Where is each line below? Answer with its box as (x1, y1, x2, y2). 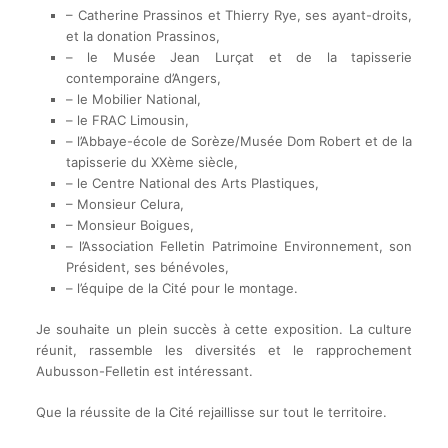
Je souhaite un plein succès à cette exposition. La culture (35, 321, 413, 338)
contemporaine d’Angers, (65, 70, 221, 87)
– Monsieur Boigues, (65, 217, 194, 234)
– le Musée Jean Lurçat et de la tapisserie (65, 49, 413, 66)
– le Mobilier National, (65, 91, 201, 108)
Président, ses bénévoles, (65, 259, 229, 276)
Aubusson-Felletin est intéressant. (35, 363, 253, 380)
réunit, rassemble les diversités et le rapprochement (35, 342, 413, 359)
